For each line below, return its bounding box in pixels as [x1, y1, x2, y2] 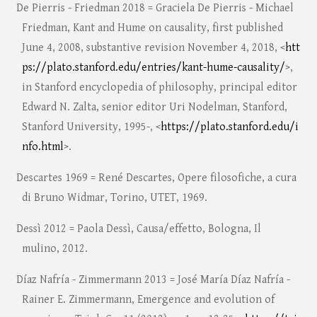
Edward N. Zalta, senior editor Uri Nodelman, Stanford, [21, 100, 287, 115]
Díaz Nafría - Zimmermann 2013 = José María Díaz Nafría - [16, 273, 290, 287]
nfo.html [21, 140, 64, 154]
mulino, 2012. [21, 242, 88, 256]
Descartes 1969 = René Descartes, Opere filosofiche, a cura [16, 171, 296, 185]
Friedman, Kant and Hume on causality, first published [21, 21, 283, 35]
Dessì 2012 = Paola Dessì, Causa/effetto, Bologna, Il [16, 222, 261, 236]
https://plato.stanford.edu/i [160, 120, 299, 134]
